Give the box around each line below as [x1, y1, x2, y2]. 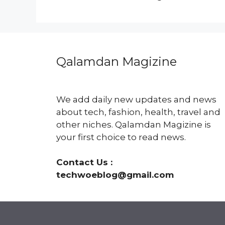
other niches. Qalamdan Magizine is [56, 120, 211, 130]
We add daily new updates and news [56, 94, 216, 104]
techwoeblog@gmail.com [56, 170, 174, 180]
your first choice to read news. [56, 132, 186, 142]
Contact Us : [56, 157, 113, 167]
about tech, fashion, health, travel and [56, 107, 220, 117]
